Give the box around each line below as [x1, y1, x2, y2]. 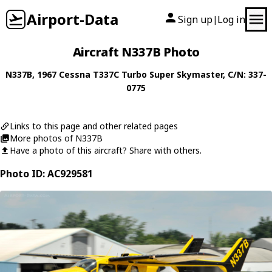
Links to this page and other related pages [10, 120, 178, 132]
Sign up [178, 13, 212, 26]
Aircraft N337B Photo [72, 44, 200, 60]
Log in [217, 13, 245, 26]
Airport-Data [27, 9, 118, 29]
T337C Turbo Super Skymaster [93, 69, 223, 80]
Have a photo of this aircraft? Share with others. [10, 144, 202, 156]
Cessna [59, 69, 90, 80]
